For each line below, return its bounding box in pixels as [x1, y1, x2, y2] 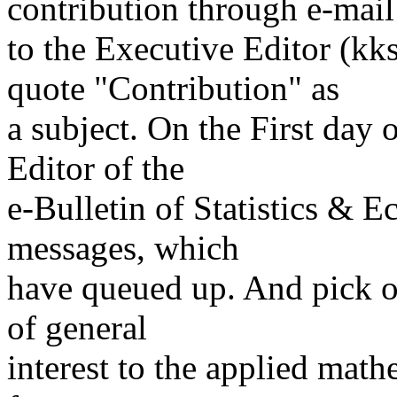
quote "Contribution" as [7, 69, 339, 108]
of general [7, 308, 147, 347]
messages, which [7, 229, 239, 268]
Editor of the [7, 149, 184, 188]
